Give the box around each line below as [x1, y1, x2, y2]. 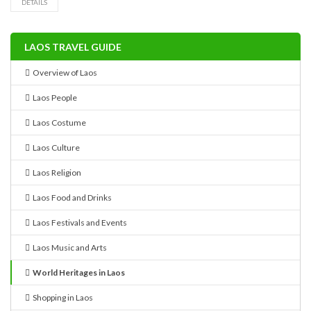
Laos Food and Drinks [30, 192, 112, 203]
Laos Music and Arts [30, 242, 107, 253]
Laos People [30, 92, 77, 103]
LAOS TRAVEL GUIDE [24, 40, 121, 53]
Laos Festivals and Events [30, 217, 127, 228]
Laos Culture [30, 142, 80, 153]
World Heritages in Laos [33, 267, 125, 278]
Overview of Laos [30, 67, 97, 78]
